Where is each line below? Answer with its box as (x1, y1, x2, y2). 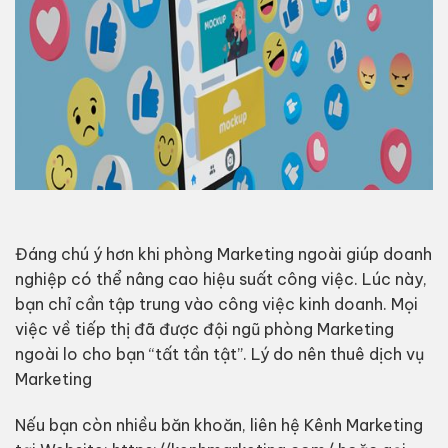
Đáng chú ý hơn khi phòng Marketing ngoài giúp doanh (14, 244, 432, 265)
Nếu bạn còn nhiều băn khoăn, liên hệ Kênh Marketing (14, 415, 423, 436)
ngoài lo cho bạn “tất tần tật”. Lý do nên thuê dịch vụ (14, 344, 424, 365)
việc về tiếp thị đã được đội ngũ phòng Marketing (14, 319, 394, 340)
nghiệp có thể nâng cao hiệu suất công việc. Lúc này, (14, 269, 427, 290)
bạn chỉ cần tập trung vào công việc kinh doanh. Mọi (14, 294, 418, 315)
